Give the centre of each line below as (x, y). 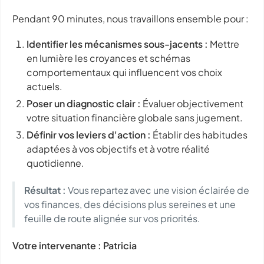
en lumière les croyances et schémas (108, 58)
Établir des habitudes (199, 134)
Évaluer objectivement (192, 103)
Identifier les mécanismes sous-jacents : (117, 44)
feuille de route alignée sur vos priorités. (112, 218)
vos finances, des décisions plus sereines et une (130, 204)
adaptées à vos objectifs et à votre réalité (118, 148)
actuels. (44, 86)
